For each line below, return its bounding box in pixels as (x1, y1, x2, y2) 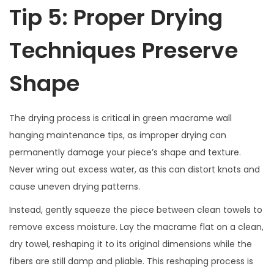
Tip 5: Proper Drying (9, 1, 223, 33)
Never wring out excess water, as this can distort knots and (9, 163, 260, 176)
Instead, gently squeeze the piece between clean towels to (9, 203, 262, 216)
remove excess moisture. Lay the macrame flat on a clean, (9, 220, 264, 233)
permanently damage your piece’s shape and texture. (9, 146, 241, 158)
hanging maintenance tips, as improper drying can (9, 128, 226, 141)
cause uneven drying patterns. (9, 180, 140, 193)
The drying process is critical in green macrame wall (9, 111, 232, 124)
